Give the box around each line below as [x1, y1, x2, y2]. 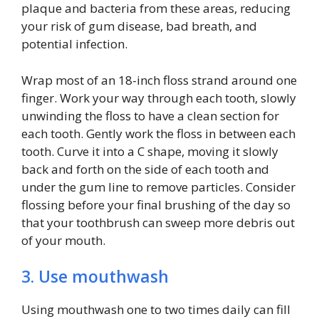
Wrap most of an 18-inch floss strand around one [21, 71, 297, 88]
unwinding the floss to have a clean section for [21, 107, 279, 124]
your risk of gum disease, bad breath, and [21, 18, 257, 35]
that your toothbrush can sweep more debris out [21, 214, 295, 231]
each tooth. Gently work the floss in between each [21, 125, 296, 142]
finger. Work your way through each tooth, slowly [21, 89, 296, 106]
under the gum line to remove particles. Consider [21, 178, 296, 195]
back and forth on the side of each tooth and [21, 160, 269, 177]
